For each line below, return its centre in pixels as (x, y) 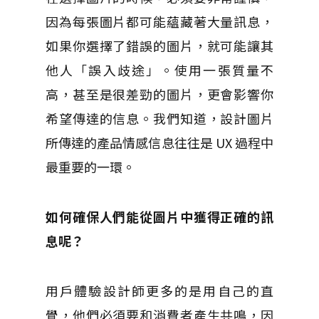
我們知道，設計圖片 (213, 118)
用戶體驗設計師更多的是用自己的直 (159, 291)
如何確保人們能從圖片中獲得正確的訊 (159, 216)
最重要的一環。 (90, 167)
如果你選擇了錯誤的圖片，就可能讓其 (159, 46)
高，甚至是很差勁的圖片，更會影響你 (159, 94)
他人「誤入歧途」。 (110, 70)
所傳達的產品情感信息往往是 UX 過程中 (159, 142)
